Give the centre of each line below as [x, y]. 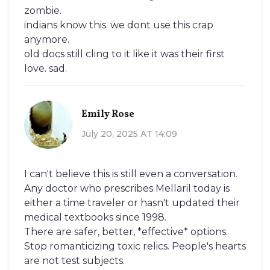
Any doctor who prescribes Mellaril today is [127, 189]
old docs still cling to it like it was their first [124, 54]
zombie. [43, 11]
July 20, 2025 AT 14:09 [129, 133]
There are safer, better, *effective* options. [126, 232]
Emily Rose [108, 114]
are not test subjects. [74, 261]
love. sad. [46, 69]
